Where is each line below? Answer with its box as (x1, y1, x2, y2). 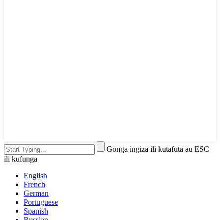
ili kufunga (4, 154, 37, 163)
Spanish (24, 206, 48, 215)
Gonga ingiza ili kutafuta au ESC (107, 144, 209, 153)
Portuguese (24, 197, 58, 206)
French (24, 180, 45, 189)
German (24, 189, 49, 197)
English (24, 171, 47, 180)
